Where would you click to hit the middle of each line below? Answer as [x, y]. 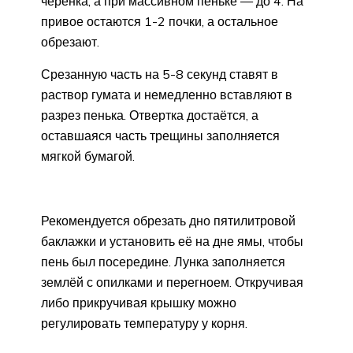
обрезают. [70, 42]
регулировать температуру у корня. [144, 323]
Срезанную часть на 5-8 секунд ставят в [160, 74]
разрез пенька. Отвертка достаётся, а [150, 115]
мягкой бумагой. [88, 156]
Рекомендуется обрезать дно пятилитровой [168, 221]
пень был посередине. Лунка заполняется [163, 262]
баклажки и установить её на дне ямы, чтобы [172, 242]
